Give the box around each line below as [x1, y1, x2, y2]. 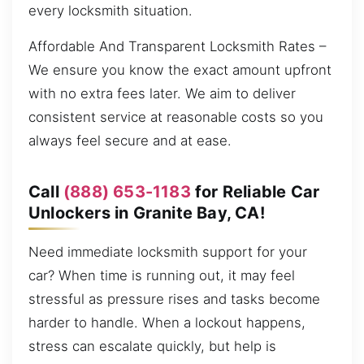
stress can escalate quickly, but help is [28, 337, 276, 354]
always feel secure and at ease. [28, 132, 232, 149]
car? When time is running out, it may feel [28, 266, 295, 284]
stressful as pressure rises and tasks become [28, 290, 320, 307]
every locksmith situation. [28, 2, 193, 19]
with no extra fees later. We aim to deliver [28, 84, 296, 102]
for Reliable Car [190, 181, 320, 201]
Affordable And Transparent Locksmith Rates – [28, 37, 326, 54]
